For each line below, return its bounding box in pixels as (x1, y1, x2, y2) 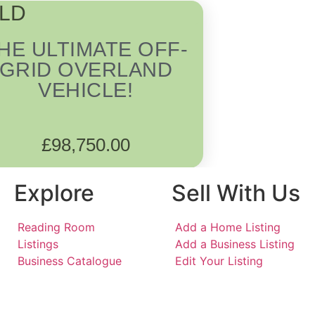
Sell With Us (172, 179, 300, 207)
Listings (18, 237, 58, 252)
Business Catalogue (18, 254, 122, 269)
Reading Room (18, 220, 95, 235)
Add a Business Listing (175, 237, 295, 252)
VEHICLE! (38, 79, 134, 102)
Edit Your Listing (175, 254, 263, 269)
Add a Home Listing (175, 220, 281, 235)
